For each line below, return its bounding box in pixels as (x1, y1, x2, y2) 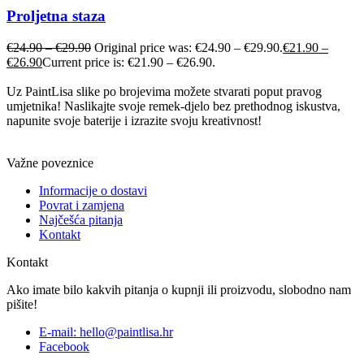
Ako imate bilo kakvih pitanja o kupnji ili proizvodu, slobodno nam (6, 282, 351, 297)
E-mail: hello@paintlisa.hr (39, 324, 173, 339)
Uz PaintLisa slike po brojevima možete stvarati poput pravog (6, 84, 322, 98)
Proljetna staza (6, 7, 106, 25)
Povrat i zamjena (39, 197, 124, 212)
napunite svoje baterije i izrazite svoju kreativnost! (6, 113, 262, 128)
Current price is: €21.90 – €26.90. (42, 54, 215, 69)
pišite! (6, 297, 37, 311)
